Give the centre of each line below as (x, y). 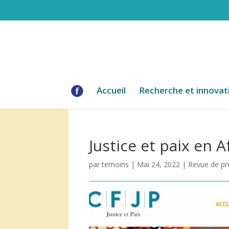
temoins (116, 164)
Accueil (111, 90)
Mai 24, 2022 (159, 164)
